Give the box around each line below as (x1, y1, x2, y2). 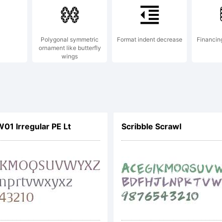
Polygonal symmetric (41, 36, 99, 43)
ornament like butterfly (38, 44, 101, 52)
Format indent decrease (116, 36, 182, 43)
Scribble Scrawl (121, 121, 181, 131)
